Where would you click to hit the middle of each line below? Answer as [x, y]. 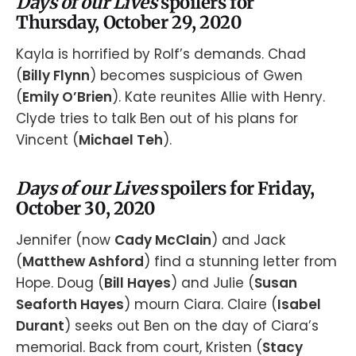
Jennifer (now [65, 240]
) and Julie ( [213, 282]
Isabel [299, 304]
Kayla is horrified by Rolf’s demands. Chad [161, 54]
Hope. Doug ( [60, 282]
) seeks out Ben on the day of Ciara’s [192, 325]
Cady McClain [163, 240]
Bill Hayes [137, 282]
